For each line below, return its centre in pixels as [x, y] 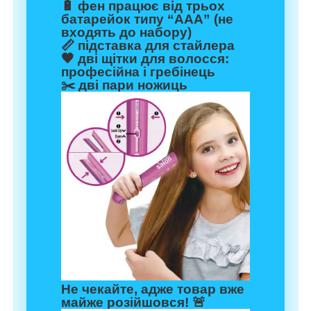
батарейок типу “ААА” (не [147, 19]
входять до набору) [126, 33]
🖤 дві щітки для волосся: [145, 59]
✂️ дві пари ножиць [124, 85]
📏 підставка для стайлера [148, 46]
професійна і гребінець [138, 72]
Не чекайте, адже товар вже [153, 289]
